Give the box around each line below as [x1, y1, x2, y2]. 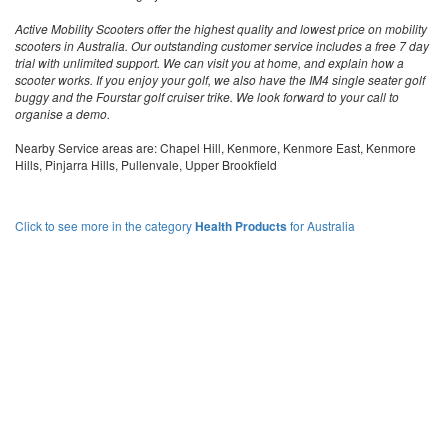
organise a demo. [15, 105, 110, 123]
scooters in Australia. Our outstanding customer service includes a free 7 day [15, 37, 429, 55]
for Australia [287, 217, 355, 235]
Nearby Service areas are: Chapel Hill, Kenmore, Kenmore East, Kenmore [15, 139, 416, 157]
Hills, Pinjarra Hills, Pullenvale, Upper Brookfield [15, 156, 277, 174]
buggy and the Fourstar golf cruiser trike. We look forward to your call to [15, 88, 399, 106]
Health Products [195, 217, 287, 236]
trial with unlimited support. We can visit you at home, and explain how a [15, 54, 404, 72]
